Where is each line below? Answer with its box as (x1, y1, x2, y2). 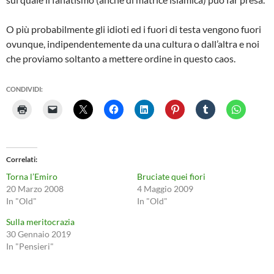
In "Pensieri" (6, 241, 54, 251)
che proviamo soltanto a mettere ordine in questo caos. (6, 53, 235, 64)
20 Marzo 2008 (6, 183, 64, 194)
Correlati (6, 155, 35, 164)
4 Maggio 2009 (137, 183, 193, 194)
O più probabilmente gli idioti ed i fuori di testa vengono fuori (6, 23, 261, 35)
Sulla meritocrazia (6, 217, 75, 227)
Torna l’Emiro (6, 171, 57, 182)
